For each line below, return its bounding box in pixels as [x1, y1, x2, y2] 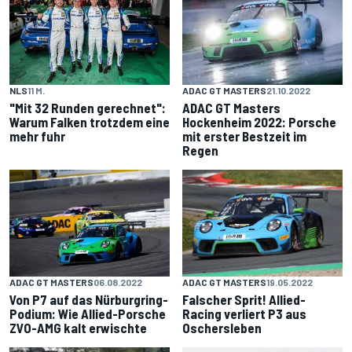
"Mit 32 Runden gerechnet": [9, 100, 166, 116]
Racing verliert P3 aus [182, 306, 306, 322]
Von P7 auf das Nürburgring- [9, 291, 168, 308]
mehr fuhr [9, 128, 65, 145]
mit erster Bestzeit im [182, 128, 306, 145]
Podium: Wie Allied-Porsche [9, 306, 166, 322]
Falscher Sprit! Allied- [182, 291, 306, 308]
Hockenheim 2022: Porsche [182, 114, 336, 130]
